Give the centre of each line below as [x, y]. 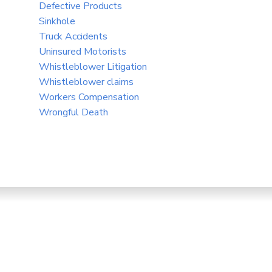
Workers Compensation [89, 97]
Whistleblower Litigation [93, 67]
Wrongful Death [73, 113]
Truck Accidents [73, 37]
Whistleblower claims [86, 82]
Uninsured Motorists [83, 52]
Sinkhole [57, 22]
